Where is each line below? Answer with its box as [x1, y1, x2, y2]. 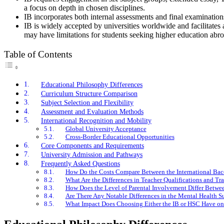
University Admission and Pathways [40, 150, 142, 159]
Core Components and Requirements [40, 141, 144, 150]
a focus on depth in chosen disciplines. [24, 3, 145, 12]
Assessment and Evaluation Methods [40, 107, 143, 116]
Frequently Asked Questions [40, 159, 120, 168]
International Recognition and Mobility [40, 116, 151, 125]
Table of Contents [4, 49, 72, 60]
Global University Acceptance [65, 125, 146, 133]
